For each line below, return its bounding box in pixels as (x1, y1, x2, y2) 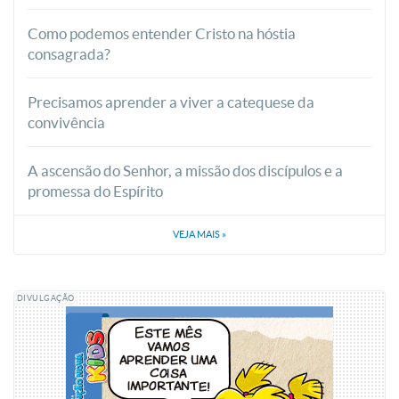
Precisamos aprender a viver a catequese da (28, 93, 314, 110)
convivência (28, 113, 105, 131)
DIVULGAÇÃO (17, 293, 75, 303)
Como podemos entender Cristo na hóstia (28, 24, 296, 42)
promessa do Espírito (28, 182, 163, 199)
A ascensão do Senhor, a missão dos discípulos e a (28, 161, 343, 179)
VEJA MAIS (173, 228, 222, 240)
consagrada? (28, 45, 110, 62)
